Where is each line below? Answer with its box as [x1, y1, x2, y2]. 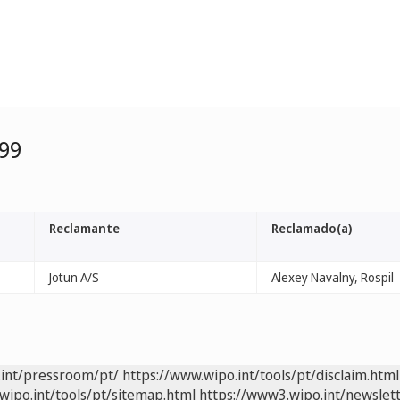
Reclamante [49, 220, 120, 237]
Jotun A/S [49, 269, 99, 286]
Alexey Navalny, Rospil [271, 269, 394, 286]
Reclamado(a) [271, 220, 352, 237]
